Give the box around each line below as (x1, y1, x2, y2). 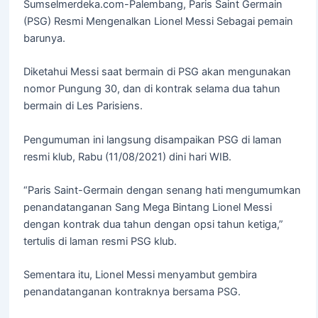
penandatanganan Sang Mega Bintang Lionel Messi (23, 200, 272, 214)
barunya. (23, 31, 65, 45)
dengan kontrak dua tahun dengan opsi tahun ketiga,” (23, 217, 283, 231)
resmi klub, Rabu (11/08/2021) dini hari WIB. (23, 150, 231, 163)
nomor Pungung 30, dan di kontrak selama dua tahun (23, 82, 280, 96)
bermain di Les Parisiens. (23, 99, 143, 113)
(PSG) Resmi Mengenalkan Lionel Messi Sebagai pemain (23, 14, 293, 28)
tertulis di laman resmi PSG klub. (23, 234, 177, 248)
